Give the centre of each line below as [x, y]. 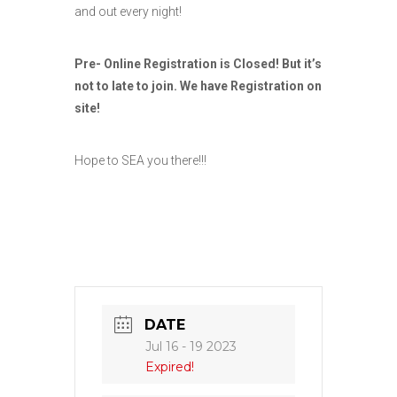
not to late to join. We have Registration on [198, 86]
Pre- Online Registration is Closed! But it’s [198, 63]
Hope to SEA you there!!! [140, 160]
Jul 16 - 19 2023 [191, 346]
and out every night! [128, 11]
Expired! [170, 366]
